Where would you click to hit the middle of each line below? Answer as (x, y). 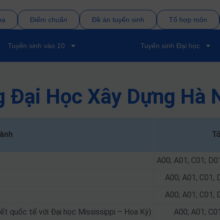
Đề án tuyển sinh (118, 20)
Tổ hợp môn (188, 20)
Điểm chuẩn (48, 20)
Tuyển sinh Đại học (170, 46)
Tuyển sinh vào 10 (36, 46)
